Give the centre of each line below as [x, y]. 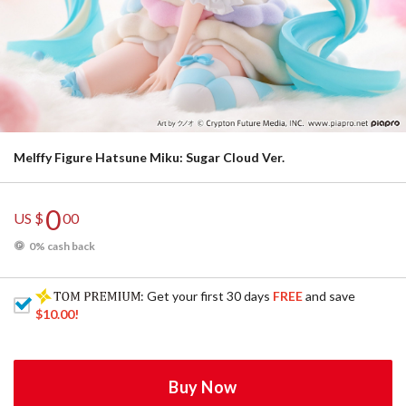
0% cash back [62, 246]
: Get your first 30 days [207, 296]
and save [329, 296]
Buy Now [203, 387]
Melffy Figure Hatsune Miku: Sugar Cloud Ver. [149, 157]
